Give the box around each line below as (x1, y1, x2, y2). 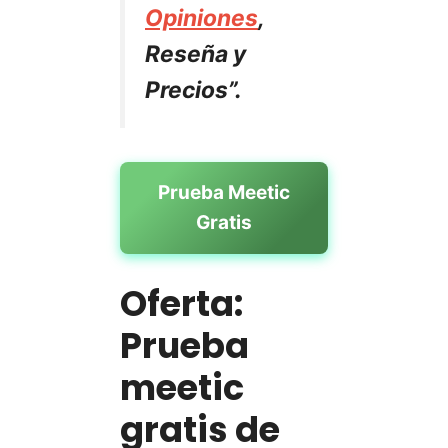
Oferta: (120, 278, 243, 328)
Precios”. (145, 76, 242, 104)
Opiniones (145, 4, 258, 32)
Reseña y (145, 40, 246, 68)
